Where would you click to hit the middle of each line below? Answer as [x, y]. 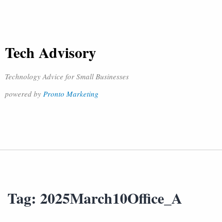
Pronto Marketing [71, 94]
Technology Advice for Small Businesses [67, 76]
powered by [24, 94]
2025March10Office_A [111, 198]
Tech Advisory [51, 52]
